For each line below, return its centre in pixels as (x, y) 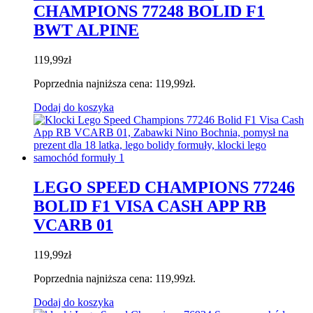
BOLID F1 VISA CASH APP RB (150, 206)
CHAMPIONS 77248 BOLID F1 (149, 12)
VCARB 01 (73, 225)
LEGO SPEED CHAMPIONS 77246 (164, 188)
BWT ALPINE (86, 30)
